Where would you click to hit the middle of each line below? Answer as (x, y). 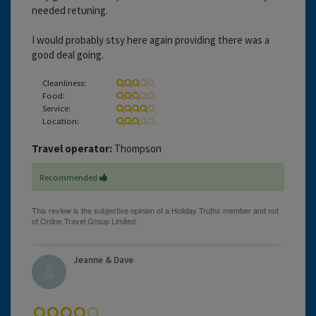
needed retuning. (70, 10)
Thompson (137, 148)
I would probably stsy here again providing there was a (151, 39)
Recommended (69, 177)
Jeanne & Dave (103, 260)
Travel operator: (72, 148)
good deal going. (68, 54)
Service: (56, 108)
